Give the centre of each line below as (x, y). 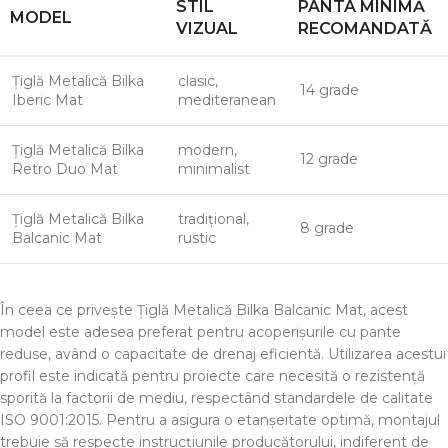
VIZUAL (207, 28)
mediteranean (227, 100)
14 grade (329, 90)
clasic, (198, 81)
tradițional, (213, 219)
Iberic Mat (47, 100)
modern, (207, 150)
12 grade (329, 159)
